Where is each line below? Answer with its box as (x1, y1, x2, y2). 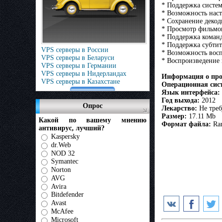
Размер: (162, 112, 187, 120)
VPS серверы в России (41, 46, 109, 54)
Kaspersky (51, 132, 80, 140)
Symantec (51, 158, 78, 166)
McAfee (51, 207, 73, 215)
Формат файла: (162, 120, 211, 128)
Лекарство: (162, 105, 197, 112)
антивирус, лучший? (39, 124, 105, 132)
